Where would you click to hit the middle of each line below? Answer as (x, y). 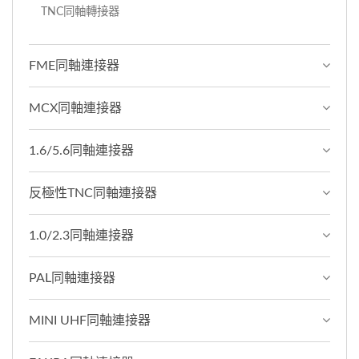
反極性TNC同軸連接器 (93, 193)
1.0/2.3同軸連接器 (81, 235)
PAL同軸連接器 (72, 278)
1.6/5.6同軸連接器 (81, 150)
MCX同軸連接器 (75, 108)
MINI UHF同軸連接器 (90, 320)
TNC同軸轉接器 (80, 11)
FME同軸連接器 (74, 65)
